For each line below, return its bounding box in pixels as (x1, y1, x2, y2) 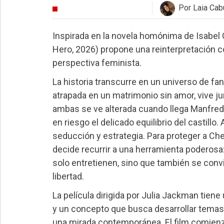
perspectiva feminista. (52, 57, 143, 68)
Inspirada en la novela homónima (52, 30, 182, 41)
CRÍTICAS (61, 5, 94, 13)
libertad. (52, 170, 84, 181)
